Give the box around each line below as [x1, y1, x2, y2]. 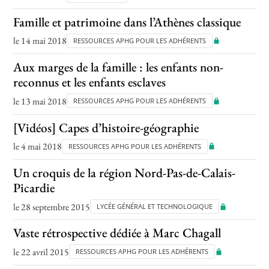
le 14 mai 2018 [13, 34, 67, 47]
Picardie [13, 180, 55, 196]
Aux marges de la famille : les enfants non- [13, 59, 224, 76]
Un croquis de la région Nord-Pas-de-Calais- [13, 165, 236, 181]
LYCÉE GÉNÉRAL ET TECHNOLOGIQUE [97, 202, 213, 211]
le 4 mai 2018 [13, 140, 62, 153]
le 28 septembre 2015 [13, 200, 91, 213]
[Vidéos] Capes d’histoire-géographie [13, 119, 199, 136]
